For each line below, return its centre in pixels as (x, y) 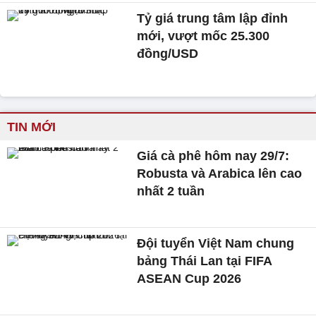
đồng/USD (168, 54)
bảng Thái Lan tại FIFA (205, 261)
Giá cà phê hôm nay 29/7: (213, 156)
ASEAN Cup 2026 (189, 278)
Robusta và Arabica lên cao (220, 174)
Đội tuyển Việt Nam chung (216, 243)
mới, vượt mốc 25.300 (203, 36)
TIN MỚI (31, 127)
